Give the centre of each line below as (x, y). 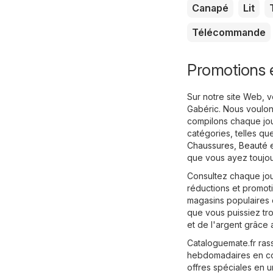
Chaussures (211, 146)
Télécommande (229, 33)
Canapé (210, 8)
